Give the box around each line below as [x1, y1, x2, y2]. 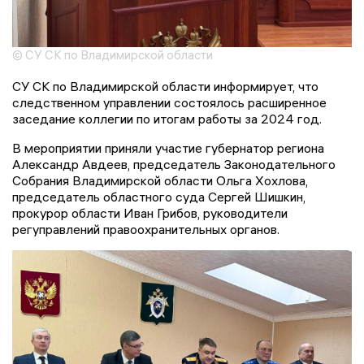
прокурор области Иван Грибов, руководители [12, 205, 288, 222]
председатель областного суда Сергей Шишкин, [12, 188, 305, 206]
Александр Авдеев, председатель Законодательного [12, 156, 336, 173]
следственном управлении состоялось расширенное [12, 94, 327, 111]
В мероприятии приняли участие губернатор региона [12, 140, 324, 157]
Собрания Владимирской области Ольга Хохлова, [12, 172, 308, 189]
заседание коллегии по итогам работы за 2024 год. [12, 110, 322, 128]
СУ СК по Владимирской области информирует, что [12, 78, 318, 95]
